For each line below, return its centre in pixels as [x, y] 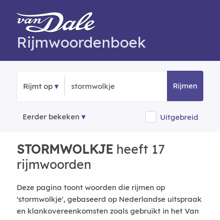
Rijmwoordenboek [81, 42]
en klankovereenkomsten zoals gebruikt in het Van [108, 211]
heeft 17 [139, 149]
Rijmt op [38, 86]
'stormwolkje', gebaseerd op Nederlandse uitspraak [109, 199]
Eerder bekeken [51, 117]
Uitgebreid [179, 117]
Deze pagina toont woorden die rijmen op [91, 187]
